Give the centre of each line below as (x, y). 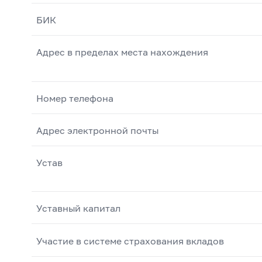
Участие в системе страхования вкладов (130, 240)
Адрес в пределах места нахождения (122, 52)
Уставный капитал (78, 208)
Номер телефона (75, 98)
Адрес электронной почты (97, 130)
